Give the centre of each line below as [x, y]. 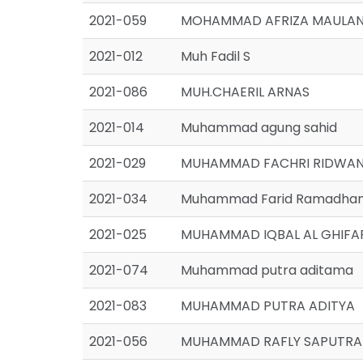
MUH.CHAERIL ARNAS [245, 92]
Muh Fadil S [216, 56]
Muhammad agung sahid [259, 128]
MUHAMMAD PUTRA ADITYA [268, 306]
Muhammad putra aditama [267, 270]
